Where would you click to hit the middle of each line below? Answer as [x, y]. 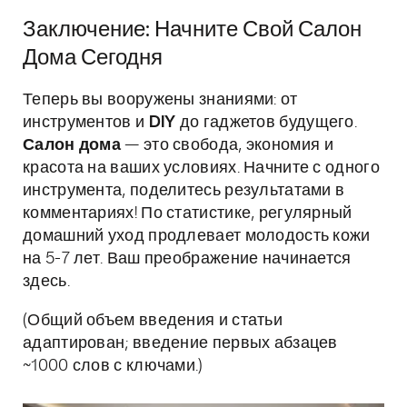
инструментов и [86, 123]
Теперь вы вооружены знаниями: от [160, 100]
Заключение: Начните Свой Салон [192, 30]
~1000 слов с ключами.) [113, 366]
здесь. [46, 282]
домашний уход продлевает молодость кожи [197, 236]
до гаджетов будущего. [267, 123]
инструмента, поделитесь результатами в [184, 191]
